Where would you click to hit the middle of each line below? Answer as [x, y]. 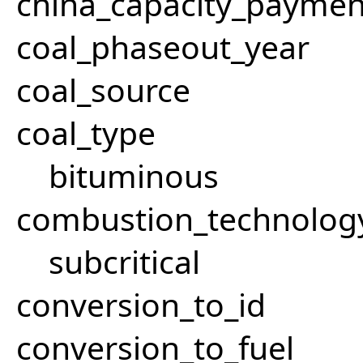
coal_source [103, 90]
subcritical [124, 262]
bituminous [134, 176]
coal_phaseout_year [163, 47]
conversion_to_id [141, 305]
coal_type [86, 133]
